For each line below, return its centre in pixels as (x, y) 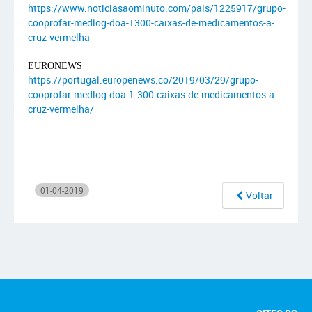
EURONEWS (55, 66)
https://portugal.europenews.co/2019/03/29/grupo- (143, 80)
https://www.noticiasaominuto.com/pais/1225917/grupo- (157, 8)
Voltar (259, 195)
